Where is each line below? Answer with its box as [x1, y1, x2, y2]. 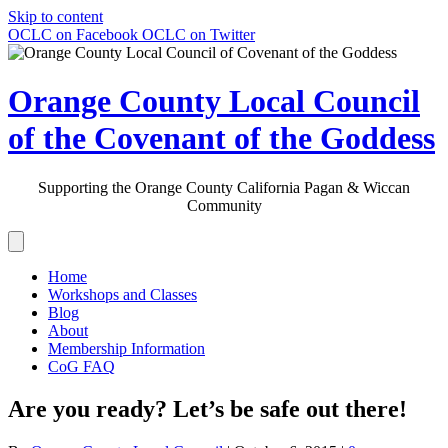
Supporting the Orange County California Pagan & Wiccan [38, 178, 410, 196]
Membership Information [48, 339, 205, 357]
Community [186, 196, 262, 214]
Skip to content [8, 8, 103, 25]
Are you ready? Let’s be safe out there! [8, 395, 407, 422]
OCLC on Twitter [142, 26, 255, 43]
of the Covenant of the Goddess [8, 120, 435, 157]
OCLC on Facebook [8, 26, 138, 43]
